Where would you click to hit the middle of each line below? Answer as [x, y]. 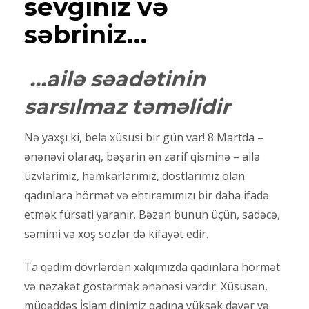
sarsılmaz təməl [109, 107]
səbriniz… [86, 35]
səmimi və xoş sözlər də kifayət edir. [116, 234]
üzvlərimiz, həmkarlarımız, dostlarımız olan [134, 176]
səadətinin [145, 79]
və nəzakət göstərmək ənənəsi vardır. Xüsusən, [146, 287]
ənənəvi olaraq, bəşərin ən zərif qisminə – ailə [142, 157]
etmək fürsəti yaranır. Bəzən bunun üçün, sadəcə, [152, 215]
